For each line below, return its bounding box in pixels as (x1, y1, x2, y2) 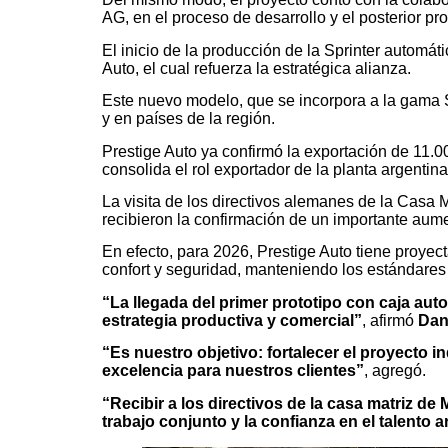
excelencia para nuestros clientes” (102, 362, 364, 380)
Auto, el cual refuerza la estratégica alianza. (102, 59, 411, 77)
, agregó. (364, 362, 426, 380)
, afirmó (362, 311, 418, 329)
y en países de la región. (102, 110, 275, 128)
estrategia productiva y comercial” (102, 311, 362, 329)
